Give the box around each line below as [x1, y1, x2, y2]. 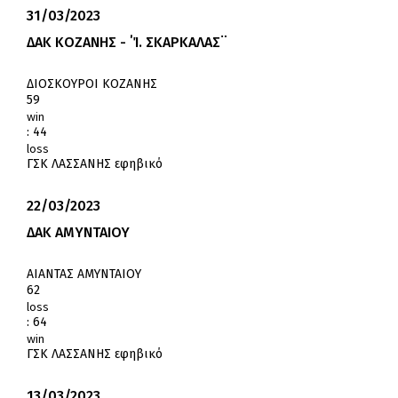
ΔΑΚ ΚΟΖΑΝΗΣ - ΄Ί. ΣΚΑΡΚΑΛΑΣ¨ [27, 34, 227, 52]
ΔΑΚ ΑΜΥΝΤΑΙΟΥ [27, 224, 130, 242]
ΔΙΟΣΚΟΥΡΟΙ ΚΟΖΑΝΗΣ [27, 76, 157, 92]
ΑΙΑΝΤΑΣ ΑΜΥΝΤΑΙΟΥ [27, 267, 141, 283]
